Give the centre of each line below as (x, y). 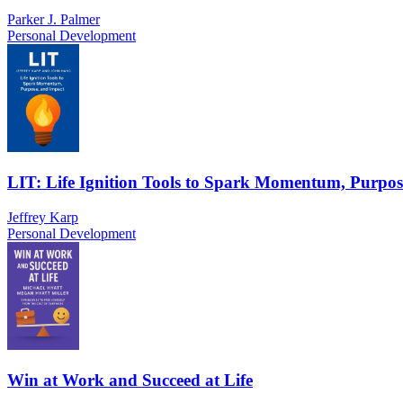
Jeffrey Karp (43, 217)
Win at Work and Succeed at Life (130, 380)
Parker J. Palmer (54, 20)
